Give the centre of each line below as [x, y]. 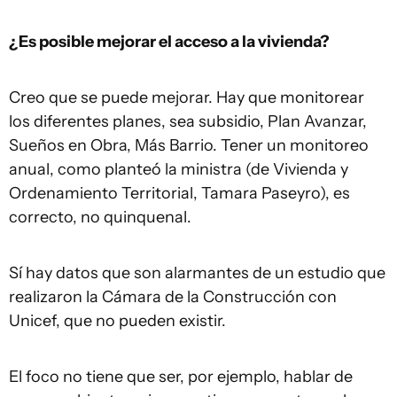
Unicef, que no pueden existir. [117, 321]
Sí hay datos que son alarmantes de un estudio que [197, 273]
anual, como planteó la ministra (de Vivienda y [179, 169]
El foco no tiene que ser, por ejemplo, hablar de [181, 377]
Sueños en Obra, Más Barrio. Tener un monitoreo [189, 145]
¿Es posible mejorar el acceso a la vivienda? [169, 42]
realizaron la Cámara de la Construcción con [173, 297]
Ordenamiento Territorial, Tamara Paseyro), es [179, 193]
